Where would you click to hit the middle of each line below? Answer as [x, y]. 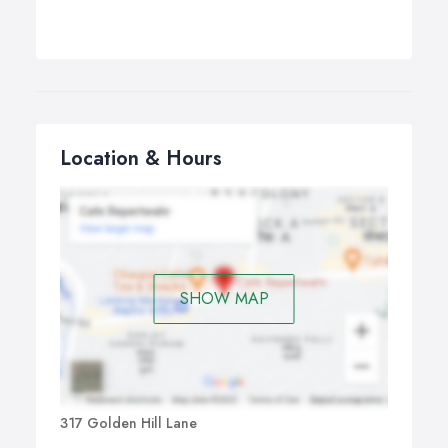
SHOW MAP [224, 298]
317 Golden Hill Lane [128, 423]
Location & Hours [141, 158]
